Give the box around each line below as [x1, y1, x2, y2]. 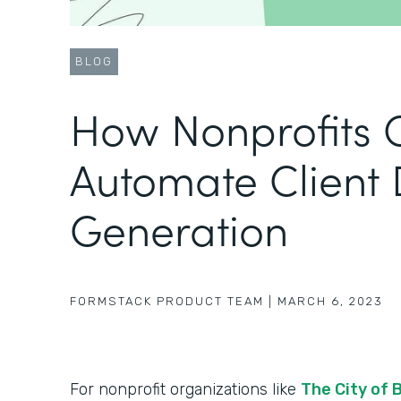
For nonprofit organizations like [70, 379, 301, 399]
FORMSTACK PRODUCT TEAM [70, 294, 264, 308]
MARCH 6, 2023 [277, 294, 383, 308]
